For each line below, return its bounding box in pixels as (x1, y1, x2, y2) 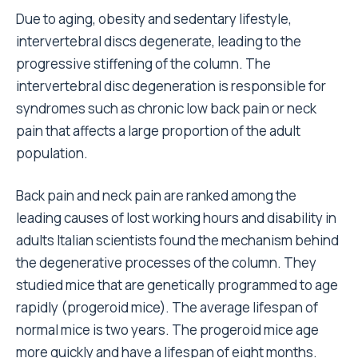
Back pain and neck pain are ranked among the (16, 186, 296, 205)
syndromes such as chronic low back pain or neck (16, 99, 316, 117)
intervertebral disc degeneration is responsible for (16, 77, 326, 95)
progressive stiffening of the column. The (16, 54, 271, 73)
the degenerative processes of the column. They (16, 253, 316, 272)
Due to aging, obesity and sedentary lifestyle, (16, 10, 292, 28)
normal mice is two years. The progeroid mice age (16, 320, 319, 339)
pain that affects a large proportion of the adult (16, 121, 300, 140)
